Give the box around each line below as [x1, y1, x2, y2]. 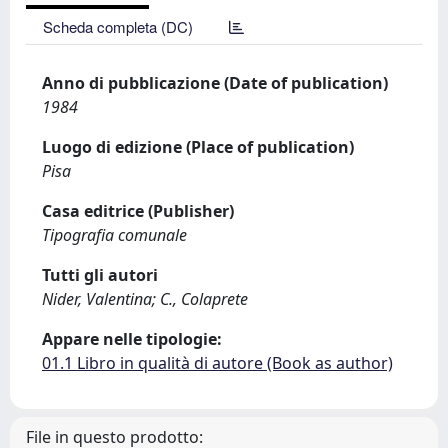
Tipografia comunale [42, 224, 187, 246]
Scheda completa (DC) [43, 16, 193, 37]
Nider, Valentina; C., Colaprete [42, 288, 248, 310]
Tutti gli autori [42, 264, 158, 286]
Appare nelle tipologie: [42, 328, 222, 350]
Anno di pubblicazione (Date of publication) [42, 72, 388, 94]
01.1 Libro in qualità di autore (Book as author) [42, 352, 393, 374]
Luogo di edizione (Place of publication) [42, 136, 354, 158]
